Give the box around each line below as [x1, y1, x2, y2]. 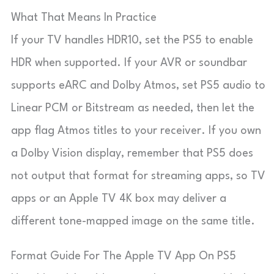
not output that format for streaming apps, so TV [11, 170, 265, 182]
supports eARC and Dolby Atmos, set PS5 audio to [11, 80, 265, 91]
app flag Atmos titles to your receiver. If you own [11, 125, 261, 136]
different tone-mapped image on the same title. [11, 215, 255, 227]
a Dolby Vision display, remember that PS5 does [11, 147, 253, 159]
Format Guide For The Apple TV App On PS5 [11, 250, 236, 262]
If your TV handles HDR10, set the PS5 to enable [11, 34, 253, 46]
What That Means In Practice [11, 12, 157, 23]
